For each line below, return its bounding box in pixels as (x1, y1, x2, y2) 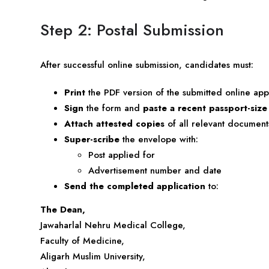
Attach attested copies (64, 116, 165, 130)
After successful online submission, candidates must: (40, 58, 253, 71)
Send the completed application (64, 179, 205, 193)
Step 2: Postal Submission (40, 18, 224, 41)
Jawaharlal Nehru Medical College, (40, 218, 186, 232)
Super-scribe (64, 132, 119, 146)
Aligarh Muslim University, (40, 249, 145, 263)
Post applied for (88, 148, 155, 162)
